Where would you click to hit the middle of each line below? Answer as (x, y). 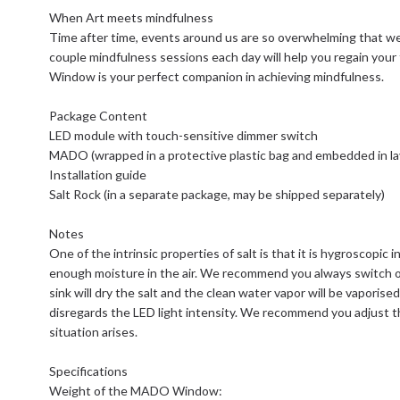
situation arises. (94, 332)
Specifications (89, 371)
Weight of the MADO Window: (136, 391)
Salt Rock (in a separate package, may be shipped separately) (217, 194)
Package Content (99, 116)
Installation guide (98, 175)
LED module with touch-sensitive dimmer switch (184, 135)
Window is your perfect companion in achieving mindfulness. (217, 76)
